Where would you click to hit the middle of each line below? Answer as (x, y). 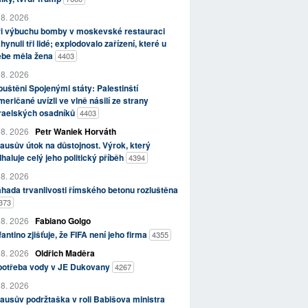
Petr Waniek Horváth (75, 131)
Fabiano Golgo (63, 220)
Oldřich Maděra (65, 253)
